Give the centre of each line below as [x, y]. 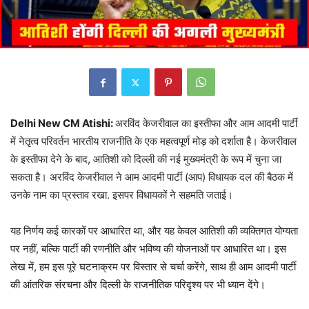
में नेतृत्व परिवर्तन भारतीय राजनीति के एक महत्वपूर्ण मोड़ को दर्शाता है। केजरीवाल [153, 141]
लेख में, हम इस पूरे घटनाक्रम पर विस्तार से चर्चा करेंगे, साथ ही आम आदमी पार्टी [153, 267]
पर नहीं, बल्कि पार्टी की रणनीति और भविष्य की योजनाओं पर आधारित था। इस [148, 249]
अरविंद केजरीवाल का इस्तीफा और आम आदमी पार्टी [206, 123]
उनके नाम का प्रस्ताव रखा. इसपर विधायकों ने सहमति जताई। [122, 195]
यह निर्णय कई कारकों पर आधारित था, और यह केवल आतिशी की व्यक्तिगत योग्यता [154, 231]
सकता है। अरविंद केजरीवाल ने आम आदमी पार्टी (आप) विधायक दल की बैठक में [152, 177]
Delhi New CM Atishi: [63, 123]
